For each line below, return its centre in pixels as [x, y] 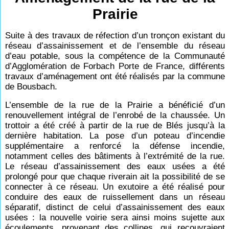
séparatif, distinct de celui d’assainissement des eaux [115, 207]
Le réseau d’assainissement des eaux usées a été [115, 166]
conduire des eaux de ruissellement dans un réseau [115, 197]
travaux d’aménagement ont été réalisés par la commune [115, 76]
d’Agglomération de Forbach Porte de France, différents [115, 66]
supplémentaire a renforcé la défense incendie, [115, 146]
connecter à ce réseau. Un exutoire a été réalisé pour [115, 187]
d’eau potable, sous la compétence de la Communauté [115, 56]
